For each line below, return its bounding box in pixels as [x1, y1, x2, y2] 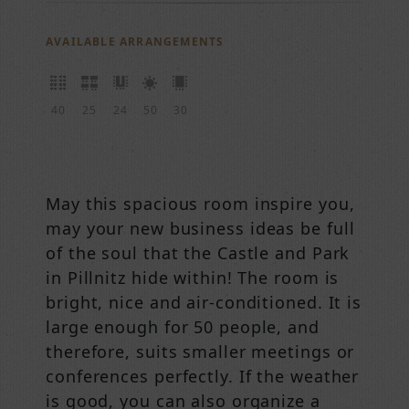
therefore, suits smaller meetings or [46, 341, 355, 362]
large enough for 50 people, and [46, 316, 320, 338]
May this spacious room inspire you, [46, 193, 355, 215]
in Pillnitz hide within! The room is [46, 267, 340, 288]
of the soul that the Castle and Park [46, 242, 351, 264]
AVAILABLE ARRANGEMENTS [46, 34, 225, 49]
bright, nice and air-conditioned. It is [46, 291, 362, 313]
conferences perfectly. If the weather [46, 365, 360, 387]
